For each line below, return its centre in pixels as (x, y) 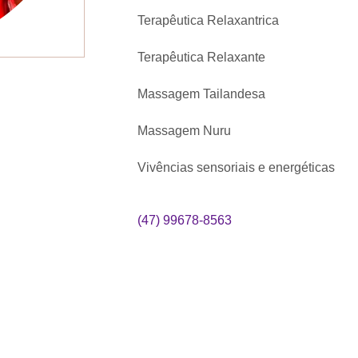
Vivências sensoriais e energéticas (237, 168)
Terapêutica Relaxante (202, 58)
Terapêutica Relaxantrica (209, 21)
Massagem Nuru (185, 131)
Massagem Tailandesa (202, 94)
